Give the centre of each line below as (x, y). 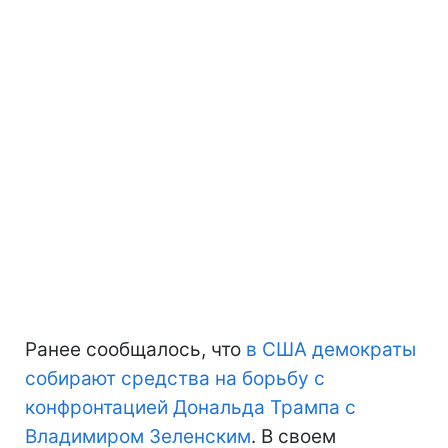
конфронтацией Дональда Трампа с (190, 407)
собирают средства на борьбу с (175, 378)
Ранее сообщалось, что (135, 349)
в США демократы (331, 349)
